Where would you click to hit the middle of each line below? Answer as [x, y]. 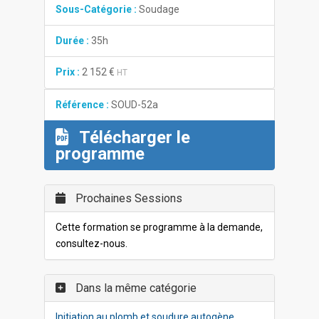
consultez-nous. [92, 244]
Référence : [83, 105]
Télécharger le [133, 137]
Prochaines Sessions [128, 198]
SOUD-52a [134, 105]
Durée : [73, 41]
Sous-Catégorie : [96, 9]
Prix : [68, 72]
